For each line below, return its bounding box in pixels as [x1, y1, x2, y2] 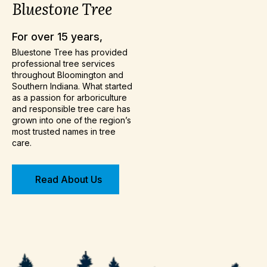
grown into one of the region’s [12, 115, 131, 126]
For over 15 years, [12, 30, 103, 44]
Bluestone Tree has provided [12, 47, 128, 58]
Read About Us [35, 173, 102, 186]
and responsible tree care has [12, 104, 131, 114]
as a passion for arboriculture [12, 92, 127, 103]
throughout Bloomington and [12, 70, 123, 80]
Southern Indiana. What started [12, 81, 132, 92]
